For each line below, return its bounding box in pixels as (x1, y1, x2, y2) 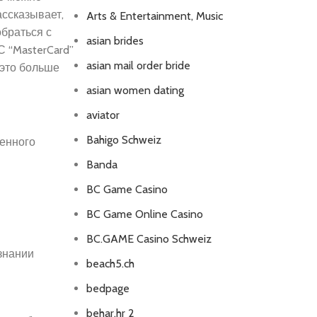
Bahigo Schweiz (86, 133, 161, 146)
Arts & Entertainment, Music (86, 9, 223, 23)
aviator (86, 108, 120, 122)
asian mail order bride (86, 59, 190, 72)
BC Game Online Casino (86, 207, 203, 221)
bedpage (86, 282, 129, 295)
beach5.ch (86, 257, 134, 270)
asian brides (86, 34, 144, 47)
